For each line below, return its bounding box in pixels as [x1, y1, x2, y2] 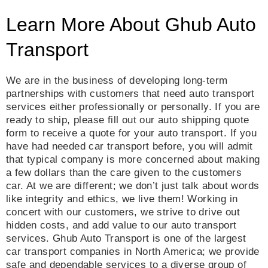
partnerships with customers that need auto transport [6, 88, 255, 100]
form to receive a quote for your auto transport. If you [6, 127, 257, 139]
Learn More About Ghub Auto [6, 14, 256, 36]
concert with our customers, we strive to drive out [6, 206, 240, 218]
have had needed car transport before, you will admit [6, 141, 253, 153]
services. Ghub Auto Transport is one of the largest [6, 233, 246, 245]
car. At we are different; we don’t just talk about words [6, 180, 260, 192]
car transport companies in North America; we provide [6, 246, 260, 258]
